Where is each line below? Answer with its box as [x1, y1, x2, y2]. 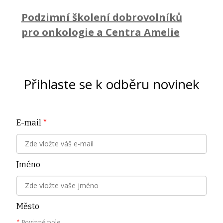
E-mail [16, 117, 43, 127]
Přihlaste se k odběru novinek [23, 75, 200, 93]
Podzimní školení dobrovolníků [21, 10, 182, 24]
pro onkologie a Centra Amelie [21, 25, 180, 39]
